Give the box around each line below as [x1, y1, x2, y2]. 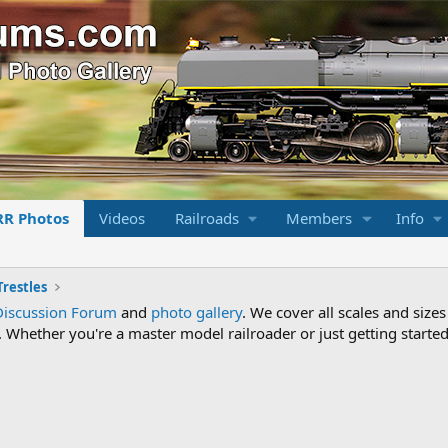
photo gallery [151, 302, 242, 322]
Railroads [174, 208, 239, 228]
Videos [98, 208, 145, 228]
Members [285, 208, 352, 228]
